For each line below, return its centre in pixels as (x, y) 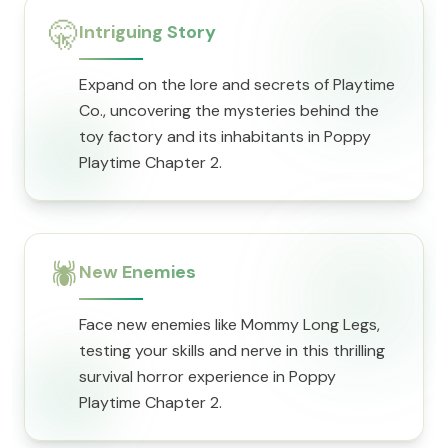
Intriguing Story (147, 32)
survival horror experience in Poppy (207, 376)
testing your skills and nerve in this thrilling (232, 350)
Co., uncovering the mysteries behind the (229, 110)
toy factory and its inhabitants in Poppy (225, 136)
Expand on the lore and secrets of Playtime (237, 84)
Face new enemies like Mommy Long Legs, (229, 324)
